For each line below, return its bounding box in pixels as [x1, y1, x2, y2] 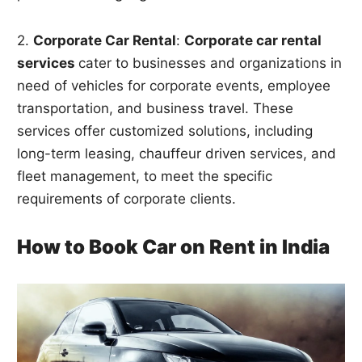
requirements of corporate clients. [17, 191, 237, 208]
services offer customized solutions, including [17, 123, 314, 140]
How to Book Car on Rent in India [17, 235, 330, 259]
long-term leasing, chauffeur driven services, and [17, 145, 337, 162]
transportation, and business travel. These [17, 100, 294, 117]
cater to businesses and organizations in [78, 55, 343, 72]
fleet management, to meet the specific [17, 168, 273, 185]
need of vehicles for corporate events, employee [17, 78, 331, 95]
